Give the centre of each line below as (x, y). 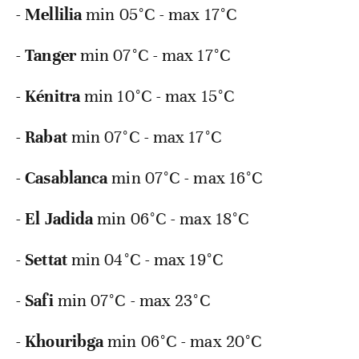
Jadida (69, 219)
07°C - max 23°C (151, 301)
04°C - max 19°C (164, 260)
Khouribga (65, 342)
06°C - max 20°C (202, 342)
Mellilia (54, 15)
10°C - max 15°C (176, 97)
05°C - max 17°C (178, 15)
